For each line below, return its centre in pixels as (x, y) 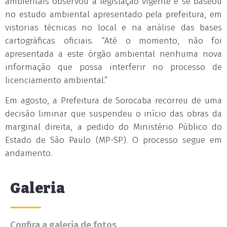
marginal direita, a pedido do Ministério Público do (113, 127)
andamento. (29, 153)
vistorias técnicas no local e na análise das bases (113, 28)
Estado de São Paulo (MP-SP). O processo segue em (113, 140)
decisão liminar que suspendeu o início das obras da (113, 114)
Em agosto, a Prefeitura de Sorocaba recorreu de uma (113, 101)
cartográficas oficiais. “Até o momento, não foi (113, 41)
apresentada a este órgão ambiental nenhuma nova (113, 54)
